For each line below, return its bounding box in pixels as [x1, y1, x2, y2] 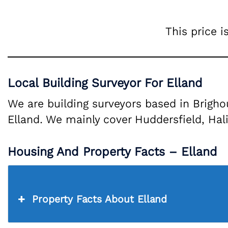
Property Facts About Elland [32, 193, 167, 206]
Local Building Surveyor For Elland [8, 76, 203, 91]
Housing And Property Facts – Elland [8, 145, 217, 159]
